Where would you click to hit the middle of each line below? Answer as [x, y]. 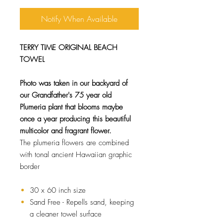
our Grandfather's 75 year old [66, 95]
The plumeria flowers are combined [74, 143]
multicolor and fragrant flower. [66, 131]
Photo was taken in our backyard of [74, 83]
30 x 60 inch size [58, 191]
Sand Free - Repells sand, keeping [82, 202]
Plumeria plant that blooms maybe [71, 107]
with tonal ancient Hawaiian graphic [76, 155]
